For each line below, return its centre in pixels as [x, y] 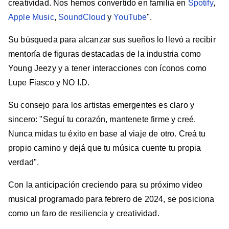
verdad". [24, 163]
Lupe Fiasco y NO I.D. [49, 83]
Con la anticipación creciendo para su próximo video [106, 185]
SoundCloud [82, 17]
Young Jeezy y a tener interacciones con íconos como [108, 68]
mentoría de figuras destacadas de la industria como [105, 54]
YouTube [130, 17]
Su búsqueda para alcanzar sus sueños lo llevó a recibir [112, 40]
